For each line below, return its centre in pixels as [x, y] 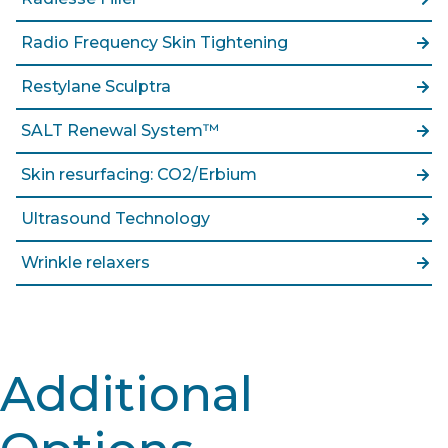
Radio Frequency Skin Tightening [154, 42]
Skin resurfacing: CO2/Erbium [139, 174]
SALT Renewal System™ [120, 130]
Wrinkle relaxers [85, 262]
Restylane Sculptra [96, 86]
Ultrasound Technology [115, 218]
